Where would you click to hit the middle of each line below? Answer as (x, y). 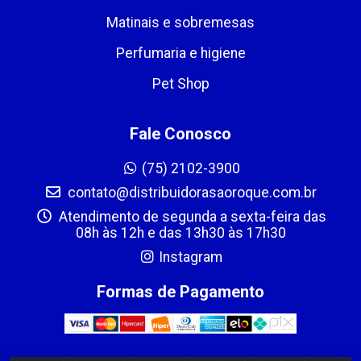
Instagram (191, 257)
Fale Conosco (180, 133)
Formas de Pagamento (180, 291)
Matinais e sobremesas (180, 22)
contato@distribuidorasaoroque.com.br (191, 192)
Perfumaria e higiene (180, 53)
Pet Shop (180, 83)
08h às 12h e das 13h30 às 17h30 (180, 232)
